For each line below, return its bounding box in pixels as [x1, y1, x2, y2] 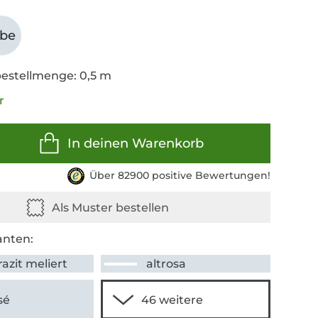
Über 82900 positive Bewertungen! [89, 169, 270, 182]
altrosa [146, 257, 187, 271]
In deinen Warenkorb [67, 136, 204, 152]
